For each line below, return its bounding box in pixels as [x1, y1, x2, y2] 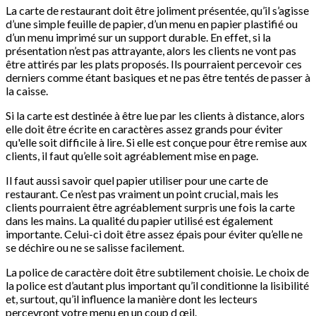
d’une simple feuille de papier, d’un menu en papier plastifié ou [6, 17, 298, 31]
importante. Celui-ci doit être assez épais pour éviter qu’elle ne [6, 227, 303, 241]
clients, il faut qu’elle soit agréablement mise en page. [6, 149, 258, 163]
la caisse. [6, 84, 48, 98]
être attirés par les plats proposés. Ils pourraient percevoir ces [6, 57, 302, 71]
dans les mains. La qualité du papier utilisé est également [6, 214, 273, 228]
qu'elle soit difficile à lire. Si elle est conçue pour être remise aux [6, 135, 307, 150]
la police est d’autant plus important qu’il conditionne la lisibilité [6, 279, 309, 293]
